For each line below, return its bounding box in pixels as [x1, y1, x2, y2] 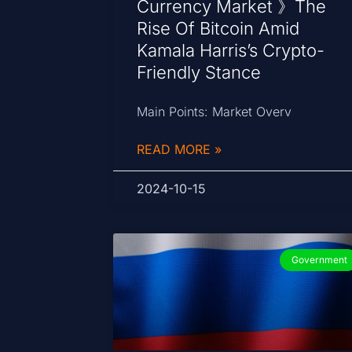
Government [291, 254, 347, 266]
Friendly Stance [137, 62, 262, 83]
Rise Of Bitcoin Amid [137, 18, 300, 39]
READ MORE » [137, 141, 222, 158]
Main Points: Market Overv [137, 104, 292, 120]
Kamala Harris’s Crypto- [137, 40, 325, 61]
